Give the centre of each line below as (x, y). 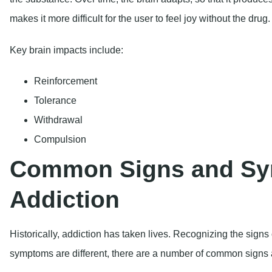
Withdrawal (58, 36)
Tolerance (55, 16)
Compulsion (60, 55)
